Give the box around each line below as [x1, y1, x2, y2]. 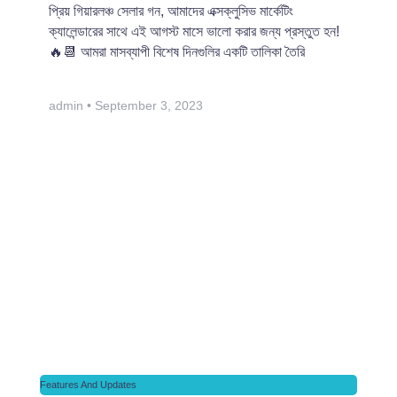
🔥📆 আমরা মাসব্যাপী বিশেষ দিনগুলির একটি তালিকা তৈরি [49, 44, 305, 59]
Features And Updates [40, 379, 136, 390]
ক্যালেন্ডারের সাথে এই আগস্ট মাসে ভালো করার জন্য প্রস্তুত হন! [49, 24, 339, 39]
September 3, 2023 [91, 98, 203, 113]
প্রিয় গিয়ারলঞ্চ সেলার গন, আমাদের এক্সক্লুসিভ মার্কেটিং [49, 4, 293, 19]
